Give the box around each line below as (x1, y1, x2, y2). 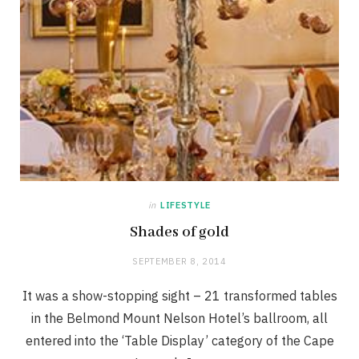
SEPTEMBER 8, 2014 (132, 256, 227, 268)
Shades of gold (130, 223, 229, 243)
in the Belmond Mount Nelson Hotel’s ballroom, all (31, 310, 328, 327)
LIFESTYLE (160, 200, 211, 212)
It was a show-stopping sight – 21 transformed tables (22, 288, 337, 305)
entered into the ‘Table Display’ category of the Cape (25, 333, 334, 349)
